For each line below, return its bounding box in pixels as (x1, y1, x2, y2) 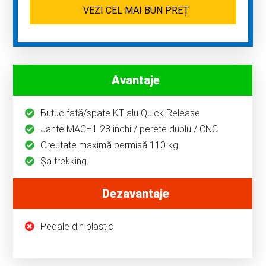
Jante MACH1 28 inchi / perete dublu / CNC (40, 123, 218, 135)
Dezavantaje (102, 186, 170, 201)
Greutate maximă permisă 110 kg (40, 140, 179, 151)
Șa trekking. (40, 156, 89, 167)
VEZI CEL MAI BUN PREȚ (83, 5, 189, 17)
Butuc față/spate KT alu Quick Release (40, 107, 201, 119)
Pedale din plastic (40, 221, 114, 233)
